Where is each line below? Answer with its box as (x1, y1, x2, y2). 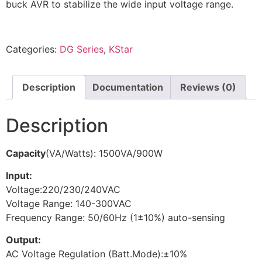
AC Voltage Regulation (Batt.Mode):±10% (6, 248, 187, 260)
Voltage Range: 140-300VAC (6, 198, 132, 210)
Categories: (6, 43, 60, 55)
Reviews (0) (180, 81, 236, 93)
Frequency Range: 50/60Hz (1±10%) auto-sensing (6, 212, 225, 224)
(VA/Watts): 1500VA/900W (46, 147, 163, 159)
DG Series (60, 43, 104, 55)
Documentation (92, 81, 163, 93)
